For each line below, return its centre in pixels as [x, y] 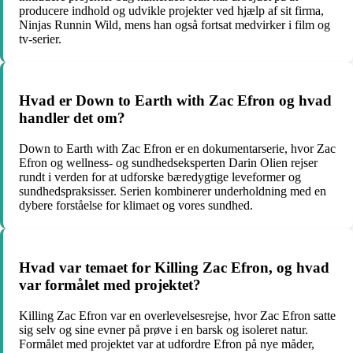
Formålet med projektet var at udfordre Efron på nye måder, [167, 344]
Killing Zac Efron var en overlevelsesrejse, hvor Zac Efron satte [177, 315]
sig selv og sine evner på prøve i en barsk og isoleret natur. [163, 329]
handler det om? [72, 118]
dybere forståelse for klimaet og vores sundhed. [136, 206]
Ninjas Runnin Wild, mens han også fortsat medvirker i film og [175, 24]
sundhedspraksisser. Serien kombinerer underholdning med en [173, 191]
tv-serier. [40, 39]
